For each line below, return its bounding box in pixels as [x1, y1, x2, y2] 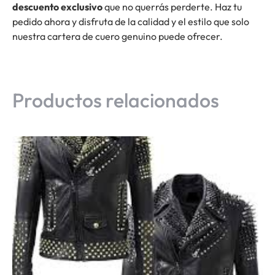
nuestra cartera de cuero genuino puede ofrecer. [12, 30, 223, 43]
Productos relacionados [12, 87, 219, 112]
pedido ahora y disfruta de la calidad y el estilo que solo [12, 15, 249, 28]
